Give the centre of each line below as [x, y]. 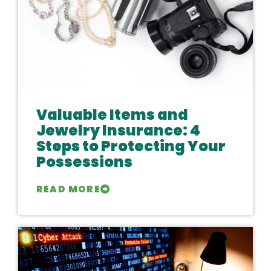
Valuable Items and [112, 115]
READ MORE [68, 189]
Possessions [84, 162]
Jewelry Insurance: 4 [118, 130]
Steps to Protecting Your [131, 146]
